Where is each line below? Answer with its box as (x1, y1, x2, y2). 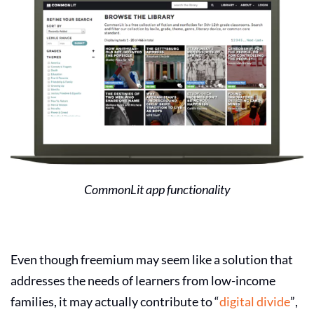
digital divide (219, 293, 290, 309)
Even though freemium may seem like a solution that (11, 251, 293, 267)
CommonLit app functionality (83, 181, 231, 197)
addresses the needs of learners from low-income (11, 272, 275, 288)
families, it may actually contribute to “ (11, 293, 219, 309)
